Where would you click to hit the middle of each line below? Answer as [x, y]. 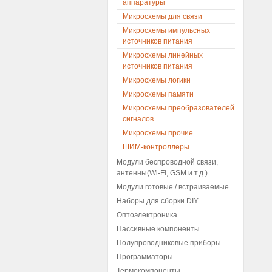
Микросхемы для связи [162, 16]
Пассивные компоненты [158, 229]
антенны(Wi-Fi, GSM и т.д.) [162, 173]
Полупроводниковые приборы [169, 243]
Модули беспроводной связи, [167, 162]
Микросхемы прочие [158, 133]
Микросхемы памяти [158, 94]
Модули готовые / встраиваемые [173, 187]
